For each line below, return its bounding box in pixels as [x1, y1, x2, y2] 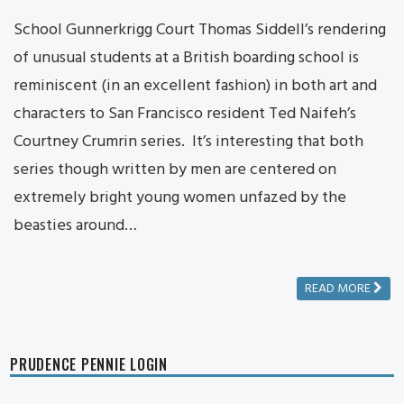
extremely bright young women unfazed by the [14, 184, 346, 211]
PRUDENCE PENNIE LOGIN [10, 353, 168, 376]
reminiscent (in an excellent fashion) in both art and [14, 72, 377, 99]
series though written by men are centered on [14, 156, 336, 183]
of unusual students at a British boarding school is [14, 44, 359, 71]
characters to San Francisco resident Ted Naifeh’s [14, 100, 356, 127]
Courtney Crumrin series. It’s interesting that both [14, 128, 363, 155]
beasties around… [14, 212, 137, 239]
